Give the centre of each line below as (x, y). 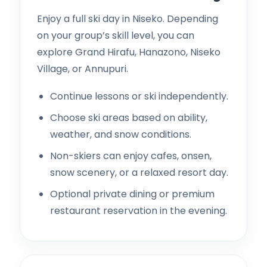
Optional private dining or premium (132, 194)
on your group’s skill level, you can (116, 35)
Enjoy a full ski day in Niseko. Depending (128, 18)
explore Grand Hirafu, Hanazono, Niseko (129, 52)
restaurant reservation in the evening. (139, 210)
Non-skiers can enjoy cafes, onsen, (131, 156)
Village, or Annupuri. (83, 69)
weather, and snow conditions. (121, 134)
